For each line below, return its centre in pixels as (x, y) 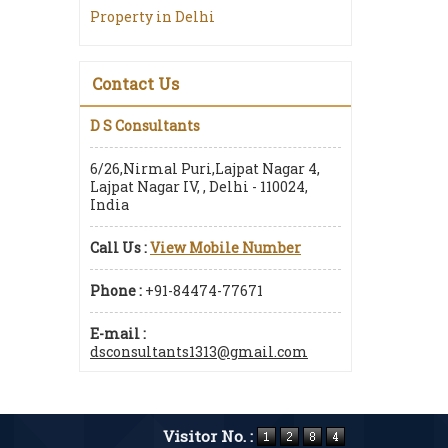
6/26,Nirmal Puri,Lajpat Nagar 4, (205, 168)
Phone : (116, 290)
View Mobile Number (225, 247)
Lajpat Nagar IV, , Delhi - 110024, (199, 186)
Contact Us (135, 83)
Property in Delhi (152, 16)
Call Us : (118, 247)
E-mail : (118, 333)
